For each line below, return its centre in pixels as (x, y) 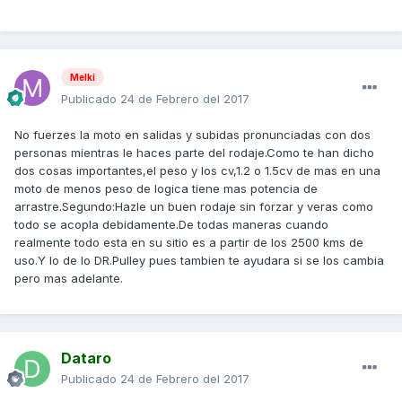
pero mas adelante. (69, 278)
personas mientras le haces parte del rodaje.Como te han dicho (194, 153)
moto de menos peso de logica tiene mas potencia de (166, 188)
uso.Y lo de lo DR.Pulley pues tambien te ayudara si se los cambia (199, 260)
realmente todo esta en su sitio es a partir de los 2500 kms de (189, 242)
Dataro (86, 358)
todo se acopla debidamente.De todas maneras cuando (171, 224)
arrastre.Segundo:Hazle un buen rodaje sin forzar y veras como (194, 206)
